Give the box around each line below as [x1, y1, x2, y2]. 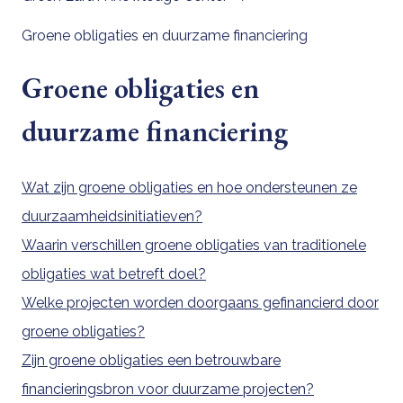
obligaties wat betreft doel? [22, 264, 206, 282]
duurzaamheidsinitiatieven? [22, 207, 202, 225]
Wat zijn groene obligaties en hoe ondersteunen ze [22, 178, 357, 196]
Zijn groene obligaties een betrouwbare [22, 351, 281, 369]
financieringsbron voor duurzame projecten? [22, 380, 314, 398]
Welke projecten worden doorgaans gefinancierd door [22, 293, 379, 311]
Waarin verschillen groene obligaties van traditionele [22, 236, 366, 254]
